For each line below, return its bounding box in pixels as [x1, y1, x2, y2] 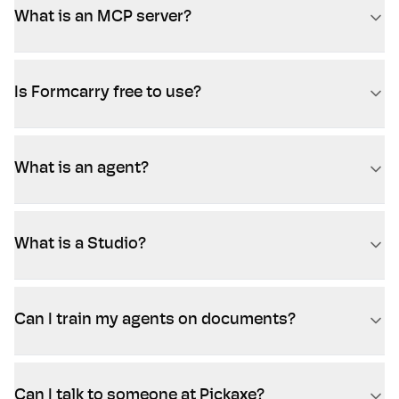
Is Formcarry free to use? [14, 85, 201, 102]
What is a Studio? [14, 236, 146, 253]
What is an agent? [14, 160, 149, 177]
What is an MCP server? [14, 9, 191, 26]
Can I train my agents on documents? [14, 312, 296, 329]
